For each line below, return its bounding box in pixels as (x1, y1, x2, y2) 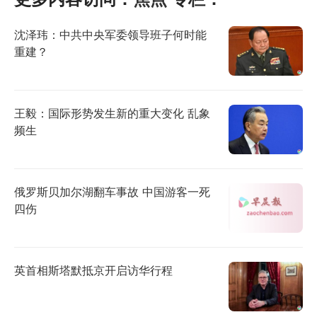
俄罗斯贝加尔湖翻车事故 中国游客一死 (14, 184, 210, 199)
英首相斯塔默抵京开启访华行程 (14, 263, 173, 277)
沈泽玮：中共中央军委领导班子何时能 (14, 27, 207, 42)
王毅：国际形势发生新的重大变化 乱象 (14, 105, 210, 120)
